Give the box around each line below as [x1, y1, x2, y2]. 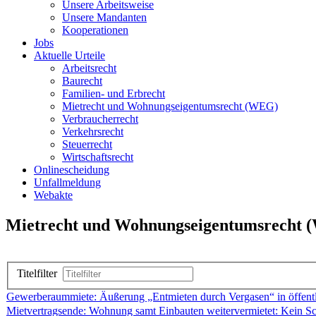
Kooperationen [62, 23, 128, 36]
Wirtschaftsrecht [62, 150, 133, 163]
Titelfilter [17, 267, 63, 280]
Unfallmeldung [34, 176, 101, 188]
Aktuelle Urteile [34, 49, 105, 61]
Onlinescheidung [34, 163, 109, 176]
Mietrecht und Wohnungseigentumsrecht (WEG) [62, 99, 278, 112]
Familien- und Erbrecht [62, 87, 165, 99]
